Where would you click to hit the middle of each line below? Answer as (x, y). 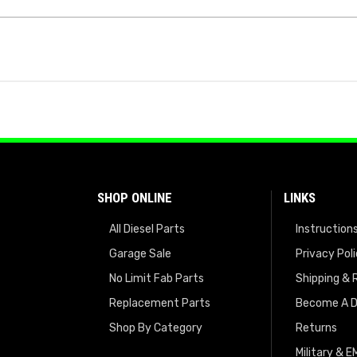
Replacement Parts (160, 304)
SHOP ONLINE (135, 198)
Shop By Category (156, 328)
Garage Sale (140, 254)
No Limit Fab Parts (157, 279)
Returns (317, 328)
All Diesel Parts (147, 229)
